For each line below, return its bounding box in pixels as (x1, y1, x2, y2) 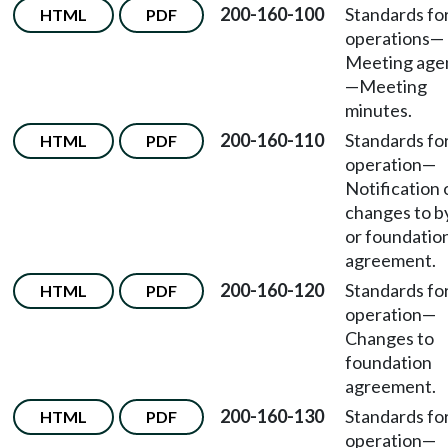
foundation (345, 351, 432, 373)
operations (345, 27, 430, 49)
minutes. (345, 99, 412, 121)
